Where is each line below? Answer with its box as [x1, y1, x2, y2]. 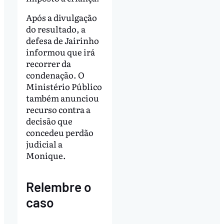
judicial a [25, 137, 62, 150]
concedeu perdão [25, 126, 93, 139]
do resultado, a [25, 22, 85, 35]
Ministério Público [25, 80, 102, 93]
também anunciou [25, 91, 99, 104]
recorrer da [25, 57, 71, 70]
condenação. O [25, 68, 84, 81]
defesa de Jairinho [25, 34, 99, 47]
